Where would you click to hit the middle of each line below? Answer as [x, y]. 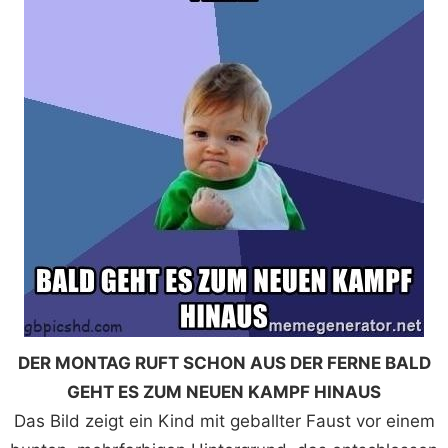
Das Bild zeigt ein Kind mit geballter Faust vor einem [224, 421]
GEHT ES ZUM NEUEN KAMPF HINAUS [224, 392]
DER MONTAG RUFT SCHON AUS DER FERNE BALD [224, 363]
